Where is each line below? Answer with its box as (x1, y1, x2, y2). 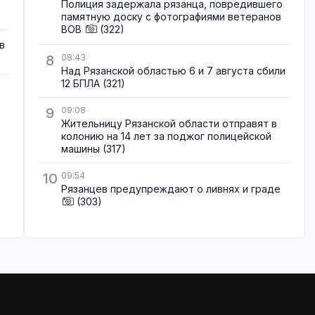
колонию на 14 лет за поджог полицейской (61, 130, 271, 143)
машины (61, 143, 100, 155)
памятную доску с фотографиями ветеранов (61, 10, 281, 22)
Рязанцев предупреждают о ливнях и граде (61, 183, 281, 195)
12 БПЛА (61, 77, 100, 90)
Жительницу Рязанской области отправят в (61, 117, 277, 130)
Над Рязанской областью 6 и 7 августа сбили (61, 65, 285, 77)
